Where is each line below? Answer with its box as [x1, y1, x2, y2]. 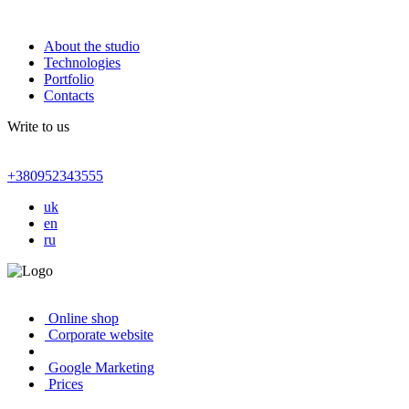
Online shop [45, 310, 119, 326]
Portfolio [44, 71, 94, 87]
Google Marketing [45, 360, 154, 375]
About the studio [44, 38, 140, 54]
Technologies [44, 55, 121, 70]
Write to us [7, 119, 69, 134]
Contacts [44, 88, 94, 103]
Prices [45, 376, 83, 392]
